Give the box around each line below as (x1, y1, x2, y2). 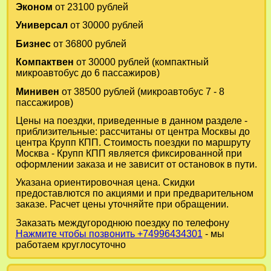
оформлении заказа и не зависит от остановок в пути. (15, 159, 257, 169)
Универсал (15, 20, 68, 31)
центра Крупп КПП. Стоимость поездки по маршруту (15, 137, 250, 148)
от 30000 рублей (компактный (73, 57, 209, 68)
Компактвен (15, 57, 74, 68)
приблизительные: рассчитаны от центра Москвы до (15, 126, 250, 137)
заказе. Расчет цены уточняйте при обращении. (15, 199, 229, 210)
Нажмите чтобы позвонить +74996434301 (15, 228, 203, 239)
